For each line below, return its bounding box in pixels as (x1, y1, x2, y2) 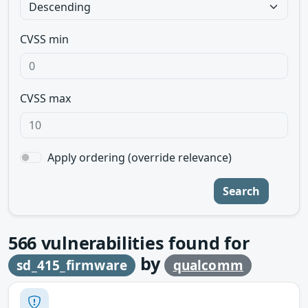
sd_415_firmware (16, 256, 128, 274)
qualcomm (173, 256, 244, 274)
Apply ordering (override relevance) (47, 150, 232, 165)
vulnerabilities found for (36, 231, 250, 254)
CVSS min (20, 32, 69, 47)
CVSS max (20, 91, 71, 106)
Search (223, 184, 260, 199)
